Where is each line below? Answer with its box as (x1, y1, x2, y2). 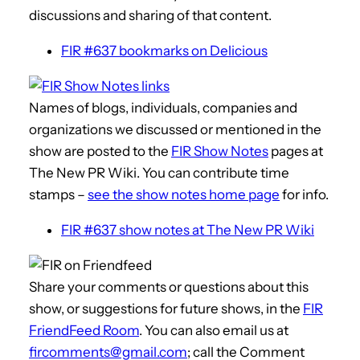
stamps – (29, 186, 88, 202)
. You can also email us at (139, 321, 288, 338)
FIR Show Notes (171, 142, 268, 159)
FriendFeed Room (29, 321, 139, 338)
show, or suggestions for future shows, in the (29, 300, 303, 317)
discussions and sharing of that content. (29, 6, 272, 23)
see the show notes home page (88, 186, 280, 202)
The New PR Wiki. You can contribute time (29, 164, 289, 181)
